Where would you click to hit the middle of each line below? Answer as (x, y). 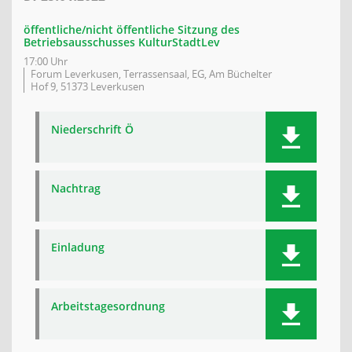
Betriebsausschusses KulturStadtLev (122, 42)
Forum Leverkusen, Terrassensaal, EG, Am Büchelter (151, 74)
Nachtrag (76, 188)
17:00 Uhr (46, 61)
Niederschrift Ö (92, 129)
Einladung (78, 247)
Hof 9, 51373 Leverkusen (88, 86)
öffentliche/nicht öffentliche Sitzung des (132, 29)
